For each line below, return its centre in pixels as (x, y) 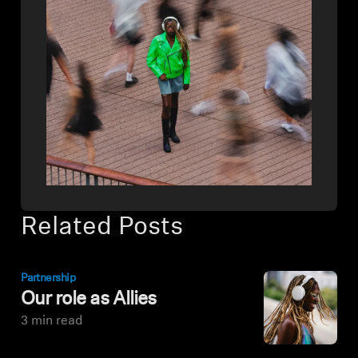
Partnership (48, 279)
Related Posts (102, 228)
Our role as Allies (88, 300)
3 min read (52, 322)
